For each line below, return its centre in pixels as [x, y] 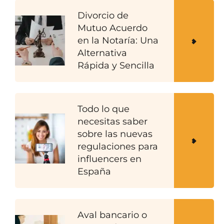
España [94, 171]
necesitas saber [112, 121]
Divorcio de [103, 15]
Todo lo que [103, 109]
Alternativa [102, 53]
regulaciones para [118, 146]
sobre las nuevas [115, 134]
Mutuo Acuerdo [112, 28]
